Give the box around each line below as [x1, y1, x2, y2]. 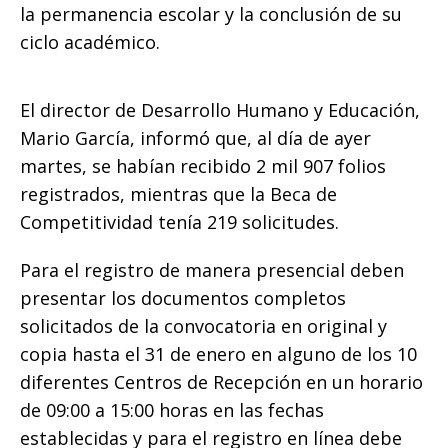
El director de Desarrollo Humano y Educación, [20, 98, 420, 123]
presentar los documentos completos [20, 286, 346, 311]
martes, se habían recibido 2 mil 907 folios [20, 154, 386, 179]
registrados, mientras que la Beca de [20, 182, 337, 207]
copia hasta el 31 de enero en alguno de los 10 [20, 342, 417, 367]
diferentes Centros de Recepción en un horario [20, 370, 423, 395]
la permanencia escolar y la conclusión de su [20, 2, 402, 27]
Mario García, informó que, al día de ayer [20, 126, 371, 151]
